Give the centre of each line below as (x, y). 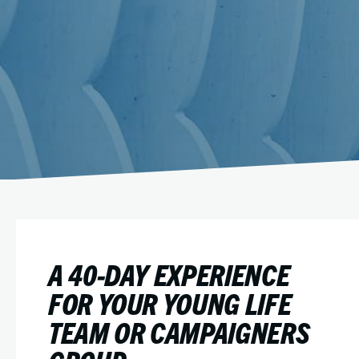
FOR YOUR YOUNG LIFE (170, 303)
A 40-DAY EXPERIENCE (169, 274)
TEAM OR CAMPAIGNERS (179, 331)
